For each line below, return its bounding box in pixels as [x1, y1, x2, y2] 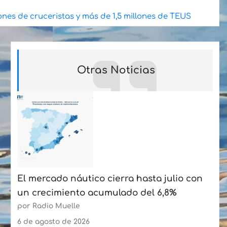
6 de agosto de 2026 [17, 218, 90, 226]
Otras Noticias [77, 64, 155, 76]
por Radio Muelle [17, 202, 80, 210]
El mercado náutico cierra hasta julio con [17, 173, 203, 183]
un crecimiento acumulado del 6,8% [17, 187, 177, 198]
